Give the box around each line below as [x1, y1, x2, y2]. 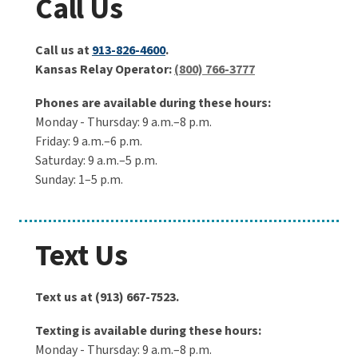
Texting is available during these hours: [35, 321, 261, 340]
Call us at [35, 41, 92, 59]
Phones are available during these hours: [35, 93, 271, 112]
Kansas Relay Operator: [35, 60, 174, 78]
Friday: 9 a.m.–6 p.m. [35, 132, 142, 150]
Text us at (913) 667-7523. [35, 288, 179, 306]
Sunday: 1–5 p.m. [35, 170, 123, 189]
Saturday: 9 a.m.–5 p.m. [35, 151, 157, 169]
